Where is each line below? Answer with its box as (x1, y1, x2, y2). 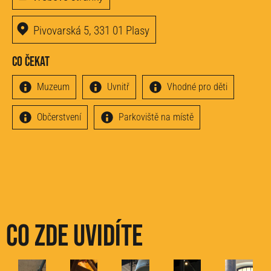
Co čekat (12, 54, 50, 71)
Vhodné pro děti (167, 81, 227, 93)
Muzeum (37, 81, 70, 93)
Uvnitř (107, 81, 129, 93)
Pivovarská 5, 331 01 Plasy (33, 24, 149, 38)
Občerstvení (37, 111, 81, 123)
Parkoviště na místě (119, 111, 194, 123)
